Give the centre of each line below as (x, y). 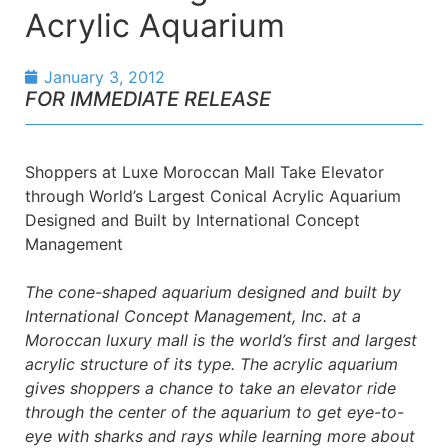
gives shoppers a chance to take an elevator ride (210, 388)
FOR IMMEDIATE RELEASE (148, 99)
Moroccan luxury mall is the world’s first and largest (221, 340)
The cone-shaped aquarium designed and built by (213, 292)
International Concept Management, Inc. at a (193, 316)
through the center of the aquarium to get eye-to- (214, 412)
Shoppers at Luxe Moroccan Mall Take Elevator (204, 172)
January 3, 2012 (104, 77)
